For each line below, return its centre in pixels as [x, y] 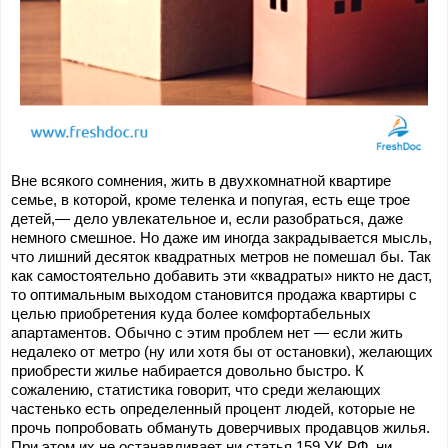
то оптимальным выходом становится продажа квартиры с [214, 294]
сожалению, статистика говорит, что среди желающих [196, 389]
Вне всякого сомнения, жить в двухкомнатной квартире [201, 180]
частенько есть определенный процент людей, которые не [213, 408]
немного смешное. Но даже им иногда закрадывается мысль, [221, 237]
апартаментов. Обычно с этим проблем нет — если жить [207, 332]
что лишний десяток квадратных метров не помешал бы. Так [221, 256]
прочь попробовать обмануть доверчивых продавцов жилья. [220, 427]
